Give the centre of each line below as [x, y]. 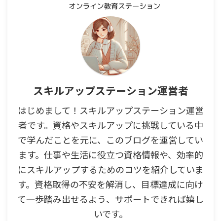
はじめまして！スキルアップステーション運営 [110, 110]
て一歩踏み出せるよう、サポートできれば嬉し [110, 199]
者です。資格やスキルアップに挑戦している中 [110, 125]
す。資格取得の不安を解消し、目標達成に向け [110, 184]
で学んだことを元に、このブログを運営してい [110, 140]
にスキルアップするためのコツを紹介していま [110, 169]
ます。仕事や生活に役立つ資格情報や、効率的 [110, 155]
